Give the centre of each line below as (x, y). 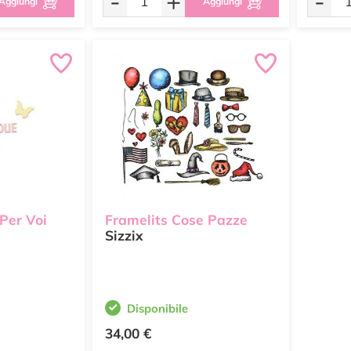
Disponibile (157, 308)
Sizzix (124, 236)
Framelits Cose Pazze (176, 220)
